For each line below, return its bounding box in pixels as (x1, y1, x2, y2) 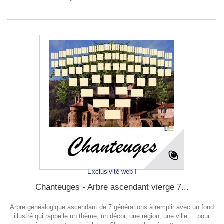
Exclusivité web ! (87, 168, 137, 175)
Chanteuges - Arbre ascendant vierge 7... (35, 182, 189, 192)
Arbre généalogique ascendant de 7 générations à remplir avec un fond (10, 203, 214, 211)
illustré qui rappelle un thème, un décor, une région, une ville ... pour (14, 212, 210, 220)
